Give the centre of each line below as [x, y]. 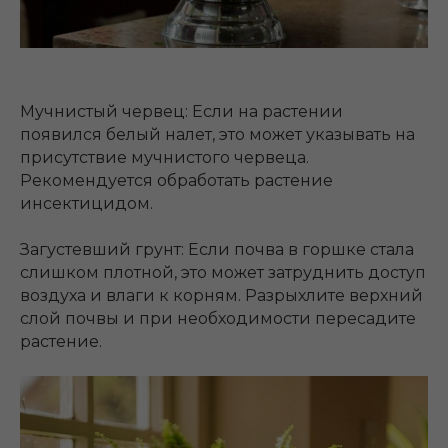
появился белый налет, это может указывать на [217, 135]
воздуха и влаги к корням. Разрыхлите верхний [221, 296]
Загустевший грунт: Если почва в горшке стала [217, 250]
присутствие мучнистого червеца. [164, 158]
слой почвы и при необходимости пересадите [218, 319]
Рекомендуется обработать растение [176, 181]
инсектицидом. [86, 204]
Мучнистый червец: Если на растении [181, 112]
